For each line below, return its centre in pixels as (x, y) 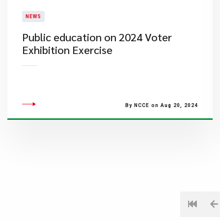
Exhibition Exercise (67, 50)
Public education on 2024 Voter (97, 37)
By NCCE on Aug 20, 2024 (161, 105)
